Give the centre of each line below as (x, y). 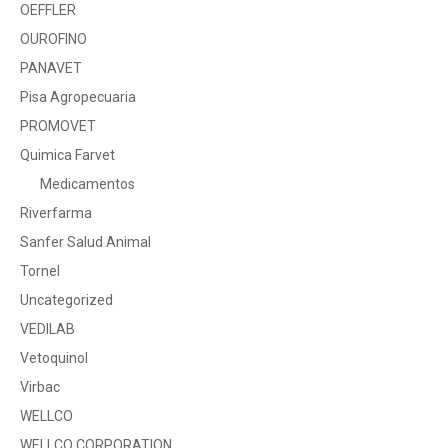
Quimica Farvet (67, 155)
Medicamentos (87, 184)
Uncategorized (66, 300)
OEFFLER (48, 10)
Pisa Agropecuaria (78, 97)
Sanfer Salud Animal (85, 242)
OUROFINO (53, 39)
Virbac (40, 387)
